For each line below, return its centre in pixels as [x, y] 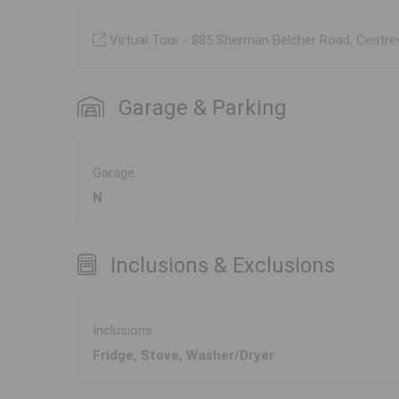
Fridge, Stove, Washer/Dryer [183, 356]
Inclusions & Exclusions [223, 266]
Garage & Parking [203, 108]
